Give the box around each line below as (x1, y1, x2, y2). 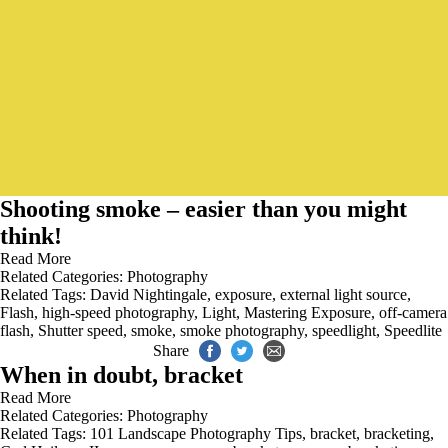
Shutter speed (38, 322, 123, 339)
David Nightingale (90, 286, 207, 303)
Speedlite (384, 322, 442, 339)
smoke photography (180, 322, 304, 339)
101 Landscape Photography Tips (90, 425, 302, 442)
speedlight (312, 322, 376, 339)
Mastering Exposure (244, 304, 371, 321)
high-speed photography (42, 304, 194, 321)
